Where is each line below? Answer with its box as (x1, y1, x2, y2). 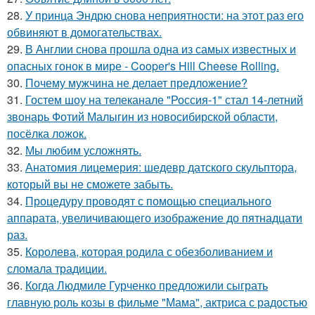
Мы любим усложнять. (25, 141, 141, 158)
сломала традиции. (7, 259, 107, 276)
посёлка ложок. (7, 124, 86, 141)
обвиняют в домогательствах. (7, 23, 162, 40)
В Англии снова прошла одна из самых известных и (25, 40, 296, 57)
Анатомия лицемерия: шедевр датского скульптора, (25, 158, 297, 175)
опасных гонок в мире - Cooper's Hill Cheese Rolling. (7, 57, 279, 74)
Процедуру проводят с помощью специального (25, 192, 271, 209)
